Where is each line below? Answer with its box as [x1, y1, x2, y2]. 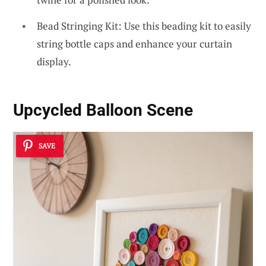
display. [37, 54, 71, 68]
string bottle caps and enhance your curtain [37, 36, 232, 50]
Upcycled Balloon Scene [13, 100, 193, 121]
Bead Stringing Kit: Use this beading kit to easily [37, 18, 251, 33]
